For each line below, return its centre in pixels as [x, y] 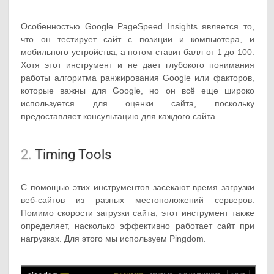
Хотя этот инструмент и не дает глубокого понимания [138, 65]
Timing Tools [72, 154]
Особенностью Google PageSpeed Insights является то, [138, 26]
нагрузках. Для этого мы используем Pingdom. [114, 238]
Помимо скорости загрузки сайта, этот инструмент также [138, 213]
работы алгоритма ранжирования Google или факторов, [138, 77]
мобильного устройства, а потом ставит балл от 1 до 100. [138, 52]
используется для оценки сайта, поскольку [138, 103]
